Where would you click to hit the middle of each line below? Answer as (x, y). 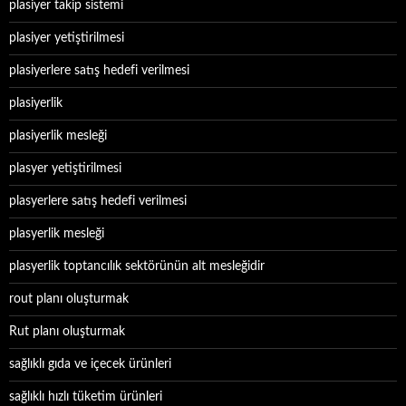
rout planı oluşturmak (69, 299)
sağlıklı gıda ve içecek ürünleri (90, 364)
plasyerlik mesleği (57, 234)
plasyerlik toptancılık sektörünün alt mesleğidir (137, 266)
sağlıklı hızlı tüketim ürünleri (86, 397)
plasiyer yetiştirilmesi (67, 38)
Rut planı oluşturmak (67, 332)
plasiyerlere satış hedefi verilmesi (99, 71)
